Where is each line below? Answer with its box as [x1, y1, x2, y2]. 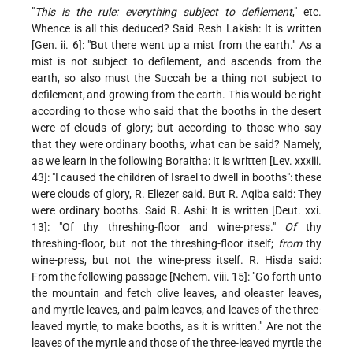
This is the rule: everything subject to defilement [35, 6, 292, 19]
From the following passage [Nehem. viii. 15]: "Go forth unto [32, 270, 321, 284]
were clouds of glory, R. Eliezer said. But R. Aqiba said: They [32, 188, 321, 201]
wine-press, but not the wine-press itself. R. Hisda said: [32, 254, 321, 267]
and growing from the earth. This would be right [87, 88, 322, 102]
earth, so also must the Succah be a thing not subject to [32, 72, 321, 85]
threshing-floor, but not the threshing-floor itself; [32, 237, 278, 251]
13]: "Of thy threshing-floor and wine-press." [32, 221, 285, 234]
